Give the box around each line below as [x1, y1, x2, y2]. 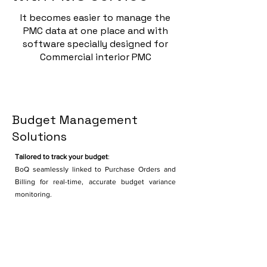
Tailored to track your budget [15, 153, 108, 161]
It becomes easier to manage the [20, 11, 170, 24]
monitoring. [15, 190, 52, 198]
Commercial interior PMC [39, 51, 151, 63]
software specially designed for [23, 38, 168, 50]
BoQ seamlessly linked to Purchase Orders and [15, 165, 176, 173]
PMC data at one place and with [23, 24, 168, 37]
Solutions [12, 129, 67, 144]
